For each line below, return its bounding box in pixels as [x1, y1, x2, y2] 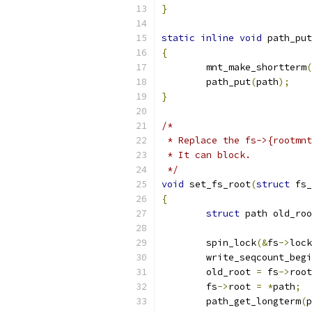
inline [201, 32, 234, 44]
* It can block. [162, 149, 251, 161]
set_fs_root [184, 178, 251, 190]
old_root [206, 266, 256, 278]
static [162, 32, 195, 44]
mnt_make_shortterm [206, 61, 306, 73]
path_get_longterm [206, 295, 301, 307]
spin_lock [206, 237, 256, 249]
